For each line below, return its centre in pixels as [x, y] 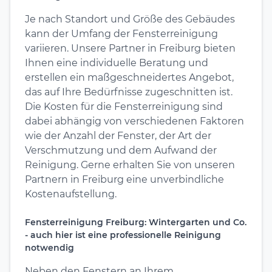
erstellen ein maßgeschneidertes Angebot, [129, 77]
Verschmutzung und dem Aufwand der [121, 150]
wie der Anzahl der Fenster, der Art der [118, 135]
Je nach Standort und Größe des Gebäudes [130, 19]
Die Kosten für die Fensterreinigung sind [124, 106]
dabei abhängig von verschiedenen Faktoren [134, 121]
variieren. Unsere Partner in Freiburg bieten [130, 48]
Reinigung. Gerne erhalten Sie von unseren [130, 165]
